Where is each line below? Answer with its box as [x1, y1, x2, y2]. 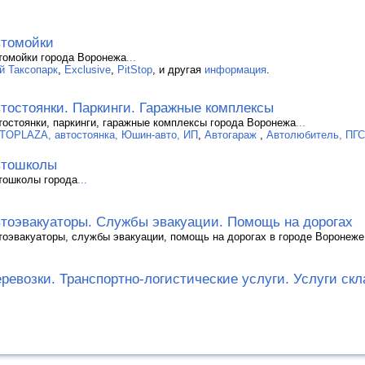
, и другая [152, 63, 204, 76]
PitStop [117, 63, 152, 76]
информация [204, 63, 266, 76]
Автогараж [204, 128, 260, 141]
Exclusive [64, 63, 111, 76]
